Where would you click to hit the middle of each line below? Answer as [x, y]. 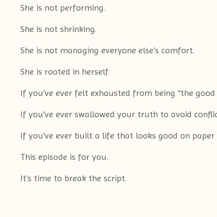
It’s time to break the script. [73, 178]
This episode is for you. [64, 156]
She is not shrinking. [58, 29]
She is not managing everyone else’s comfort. [107, 50]
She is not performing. [63, 7]
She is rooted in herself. [65, 71]
